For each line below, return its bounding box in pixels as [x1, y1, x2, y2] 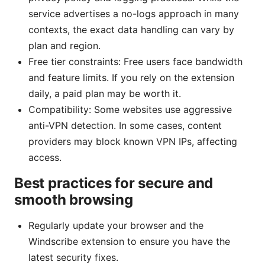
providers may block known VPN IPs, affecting [28, 135, 237, 148]
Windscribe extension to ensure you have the [28, 235, 230, 248]
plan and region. [28, 40, 101, 52]
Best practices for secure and [14, 174, 214, 192]
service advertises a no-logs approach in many [28, 8, 239, 20]
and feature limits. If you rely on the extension [28, 72, 234, 84]
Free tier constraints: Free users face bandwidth [28, 56, 243, 68]
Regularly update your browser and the [28, 219, 203, 232]
